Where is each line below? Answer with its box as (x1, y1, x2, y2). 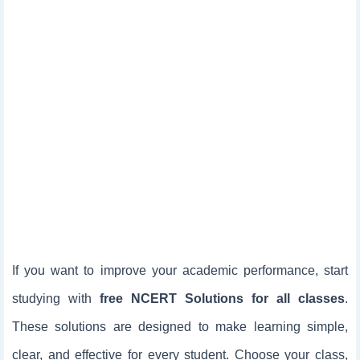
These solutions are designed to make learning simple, (12, 320, 348, 333)
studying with (12, 292, 100, 305)
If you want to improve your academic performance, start (12, 264, 348, 277)
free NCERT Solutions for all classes (100, 292, 345, 305)
